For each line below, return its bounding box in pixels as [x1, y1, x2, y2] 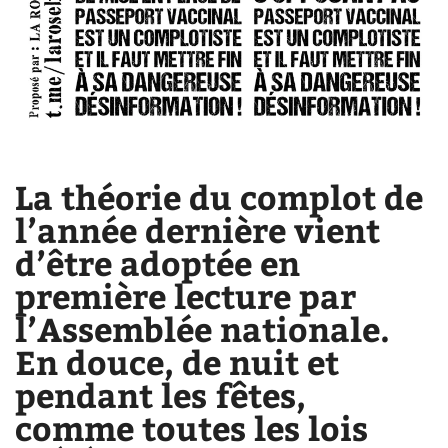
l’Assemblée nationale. [15, 306, 391, 352]
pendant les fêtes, [15, 372, 307, 418]
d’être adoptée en [15, 240, 301, 286]
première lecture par [15, 273, 357, 319]
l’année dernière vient [15, 207, 381, 253]
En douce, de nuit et [15, 339, 340, 385]
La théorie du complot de [15, 174, 424, 220]
